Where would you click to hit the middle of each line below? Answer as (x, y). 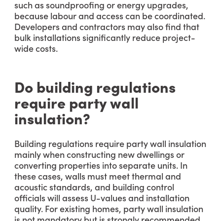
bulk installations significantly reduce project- (105, 37)
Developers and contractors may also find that (107, 26)
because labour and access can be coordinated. (110, 16)
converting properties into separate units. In (101, 165)
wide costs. (36, 48)
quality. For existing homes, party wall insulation (109, 208)
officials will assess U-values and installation (102, 198)
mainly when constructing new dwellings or (99, 154)
